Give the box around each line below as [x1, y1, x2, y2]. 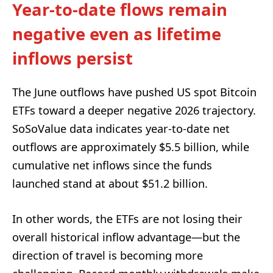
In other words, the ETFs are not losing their [12, 211, 243, 227]
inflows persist [12, 46, 133, 69]
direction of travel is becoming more [12, 248, 203, 263]
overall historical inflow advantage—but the [12, 230, 240, 245]
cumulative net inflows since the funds [12, 158, 212, 173]
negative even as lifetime [12, 22, 221, 45]
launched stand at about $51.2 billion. [12, 176, 208, 191]
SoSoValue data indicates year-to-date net [12, 121, 230, 136]
